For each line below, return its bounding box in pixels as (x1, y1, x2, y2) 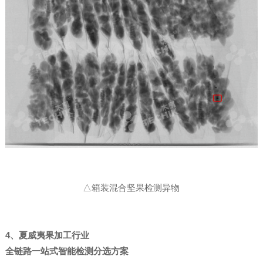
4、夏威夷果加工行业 (5, 230, 89, 241)
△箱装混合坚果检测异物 (83, 183, 180, 193)
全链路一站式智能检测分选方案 (5, 246, 129, 257)
